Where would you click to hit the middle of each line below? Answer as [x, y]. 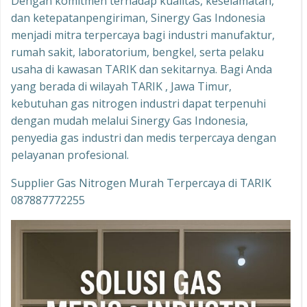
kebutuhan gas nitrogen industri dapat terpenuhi [138, 104]
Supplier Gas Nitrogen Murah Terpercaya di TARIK [141, 183]
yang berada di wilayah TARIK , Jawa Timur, [121, 87]
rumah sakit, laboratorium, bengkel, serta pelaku [137, 52]
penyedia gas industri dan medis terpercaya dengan [144, 138]
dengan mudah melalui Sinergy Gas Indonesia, [130, 121]
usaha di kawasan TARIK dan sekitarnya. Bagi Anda [142, 70]
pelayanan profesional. [70, 155]
